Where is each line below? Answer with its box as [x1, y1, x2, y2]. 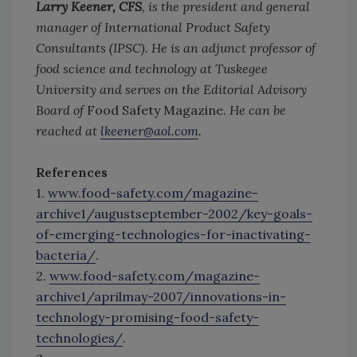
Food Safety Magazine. [87, 102, 226, 119]
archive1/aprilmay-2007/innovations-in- [36, 288, 286, 305]
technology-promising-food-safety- [36, 309, 259, 326]
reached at [36, 123, 100, 139]
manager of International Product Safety [36, 19, 270, 36]
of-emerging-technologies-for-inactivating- [36, 226, 311, 243]
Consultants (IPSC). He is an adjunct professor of [36, 40, 316, 57]
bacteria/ [36, 247, 96, 264]
